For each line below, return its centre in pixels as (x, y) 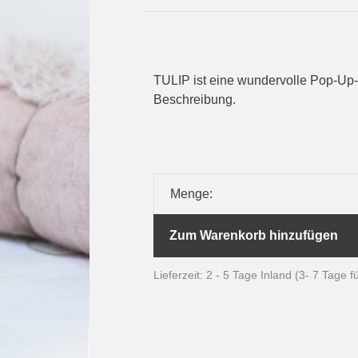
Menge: (191, 194)
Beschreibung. (194, 99)
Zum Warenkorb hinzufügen (253, 235)
